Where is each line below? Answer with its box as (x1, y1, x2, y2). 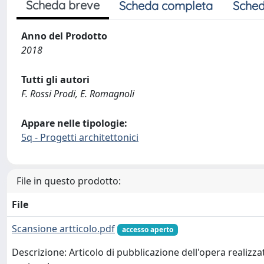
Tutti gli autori (21, 72, 90, 86)
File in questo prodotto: (16, 174, 121, 187)
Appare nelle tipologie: (21, 116, 127, 130)
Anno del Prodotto (21, 29, 107, 42)
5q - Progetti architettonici (21, 130, 138, 144)
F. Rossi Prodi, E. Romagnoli (21, 87, 134, 100)
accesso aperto (121, 224, 173, 235)
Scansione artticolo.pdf (12, 222, 115, 235)
